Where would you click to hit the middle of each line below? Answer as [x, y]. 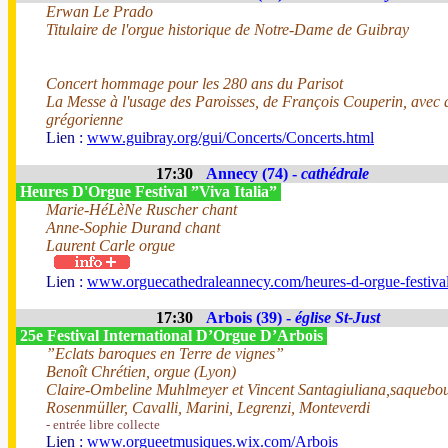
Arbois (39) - [250, 317]
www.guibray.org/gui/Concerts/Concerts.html [230, 137]
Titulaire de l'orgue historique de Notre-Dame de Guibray [227, 29]
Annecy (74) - [253, 173]
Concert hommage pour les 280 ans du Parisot [194, 83]
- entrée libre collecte [103, 424]
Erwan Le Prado [99, 11]
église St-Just [337, 317]
